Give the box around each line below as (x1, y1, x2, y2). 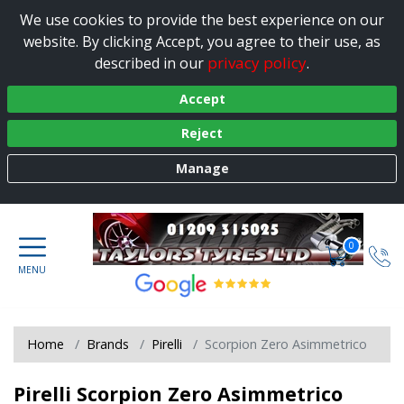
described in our (95, 52, 207, 73)
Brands (87, 335, 129, 353)
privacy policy (207, 51, 307, 73)
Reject (181, 124, 223, 142)
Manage (175, 160, 229, 178)
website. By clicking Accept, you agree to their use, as (23, 31, 381, 51)
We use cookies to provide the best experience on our (20, 9, 384, 30)
